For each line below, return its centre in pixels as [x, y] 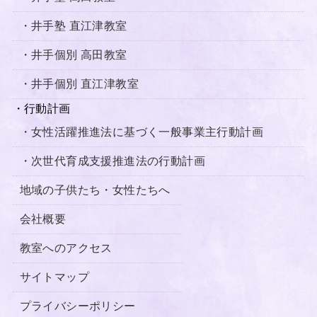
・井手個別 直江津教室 [79, 84]
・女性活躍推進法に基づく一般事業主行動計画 [141, 132]
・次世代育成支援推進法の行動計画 [112, 161]
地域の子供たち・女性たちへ [95, 190]
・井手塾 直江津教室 [73, 26]
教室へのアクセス [66, 248]
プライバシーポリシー [77, 306]
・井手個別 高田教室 [73, 55]
